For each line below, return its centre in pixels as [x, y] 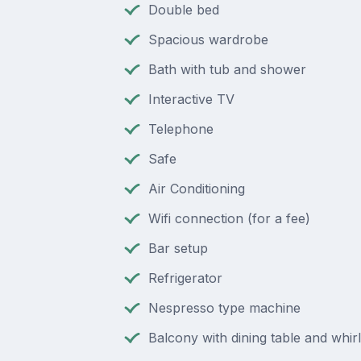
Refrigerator [185, 278]
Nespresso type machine [224, 307]
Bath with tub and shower [227, 69]
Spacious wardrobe [208, 39]
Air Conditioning [196, 188]
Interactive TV [191, 99]
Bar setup [178, 248]
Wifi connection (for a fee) [229, 218]
